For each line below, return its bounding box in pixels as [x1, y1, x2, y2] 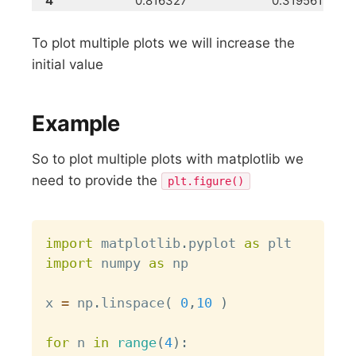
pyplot [188, 234, 245, 251]
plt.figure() [168, 175, 245, 188]
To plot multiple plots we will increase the [32, 34, 296, 51]
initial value [32, 56, 104, 72]
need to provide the [32, 172, 162, 189]
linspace [101, 294, 165, 311]
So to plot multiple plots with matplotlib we [32, 151, 304, 168]
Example [32, 110, 120, 137]
